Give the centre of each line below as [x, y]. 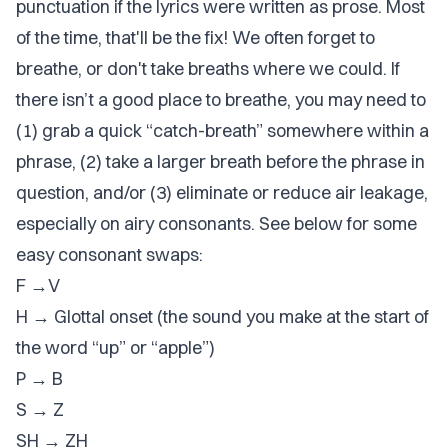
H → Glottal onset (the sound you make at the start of [222, 316]
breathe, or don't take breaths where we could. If [208, 68]
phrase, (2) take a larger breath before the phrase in [220, 161]
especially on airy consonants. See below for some [216, 223]
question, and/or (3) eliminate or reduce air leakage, [222, 192]
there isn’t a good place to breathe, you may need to [221, 99]
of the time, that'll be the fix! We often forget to [195, 37]
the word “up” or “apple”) [115, 347]
